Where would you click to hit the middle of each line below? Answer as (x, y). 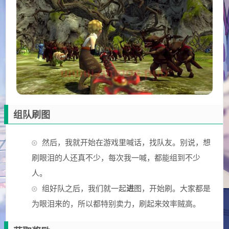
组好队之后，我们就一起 (84, 188)
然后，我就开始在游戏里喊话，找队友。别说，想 (127, 142)
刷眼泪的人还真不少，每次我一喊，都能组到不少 (116, 157)
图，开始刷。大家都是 (173, 188)
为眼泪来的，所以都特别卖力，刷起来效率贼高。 (116, 203)
